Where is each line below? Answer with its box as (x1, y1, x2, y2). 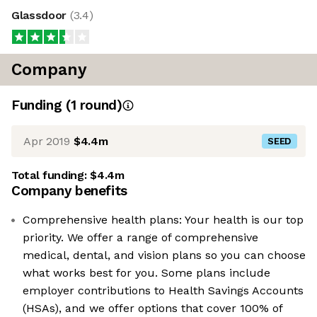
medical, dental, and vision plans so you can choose (23, 248, 306, 263)
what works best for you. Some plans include (23, 266, 270, 280)
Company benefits (11, 183, 127, 200)
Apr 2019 (23, 134, 70, 148)
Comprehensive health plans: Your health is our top (23, 213, 304, 227)
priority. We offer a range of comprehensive (23, 231, 258, 245)
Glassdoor (11, 8, 70, 23)
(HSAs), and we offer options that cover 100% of (23, 301, 283, 316)
